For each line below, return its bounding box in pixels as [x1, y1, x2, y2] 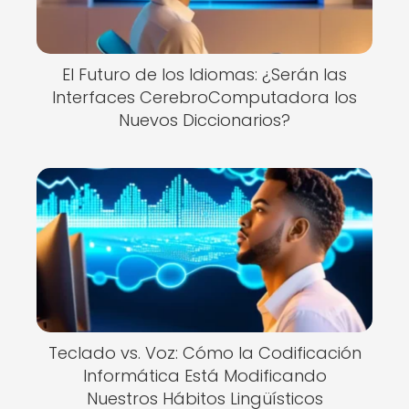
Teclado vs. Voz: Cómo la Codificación [47, 341, 362, 364]
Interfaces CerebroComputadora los [52, 86, 357, 109]
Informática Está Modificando [82, 364, 327, 387]
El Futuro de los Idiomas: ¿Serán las [62, 63, 347, 86]
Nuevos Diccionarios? [119, 109, 290, 131]
